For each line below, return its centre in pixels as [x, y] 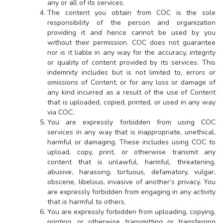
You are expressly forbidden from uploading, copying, [131, 212]
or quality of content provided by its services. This [131, 62]
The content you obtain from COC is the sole [131, 13]
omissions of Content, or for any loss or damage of [131, 82]
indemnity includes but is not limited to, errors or [131, 72]
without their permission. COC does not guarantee [131, 43]
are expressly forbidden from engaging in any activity [131, 192]
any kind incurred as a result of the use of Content [131, 92]
